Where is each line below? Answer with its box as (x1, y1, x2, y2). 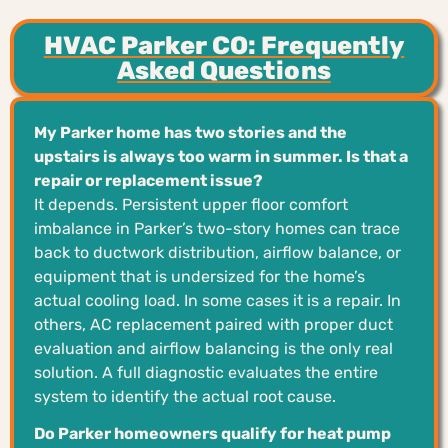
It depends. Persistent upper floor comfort (34, 194, 348, 214)
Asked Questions (117, 55, 331, 85)
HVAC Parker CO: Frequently (43, 30, 405, 60)
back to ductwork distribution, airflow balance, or (34, 242, 401, 262)
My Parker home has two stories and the (34, 122, 347, 142)
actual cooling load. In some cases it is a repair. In (34, 290, 401, 310)
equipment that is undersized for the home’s (34, 266, 365, 286)
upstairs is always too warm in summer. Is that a (34, 146, 408, 166)
